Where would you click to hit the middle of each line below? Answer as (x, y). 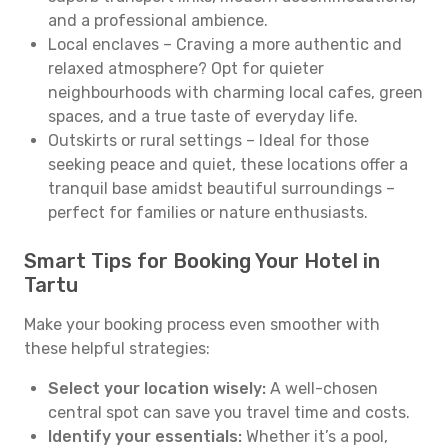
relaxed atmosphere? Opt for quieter (186, 68)
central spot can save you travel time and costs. (229, 412)
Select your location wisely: (157, 388)
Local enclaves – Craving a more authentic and (225, 44)
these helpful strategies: (117, 348)
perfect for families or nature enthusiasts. (208, 212)
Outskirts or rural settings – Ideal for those (208, 140)
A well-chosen (322, 388)
